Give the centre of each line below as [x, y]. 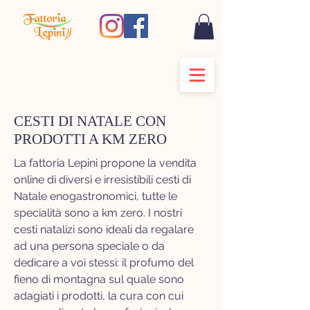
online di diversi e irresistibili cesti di [102, 180]
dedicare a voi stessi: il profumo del [104, 263]
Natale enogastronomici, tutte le [95, 197]
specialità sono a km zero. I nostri [98, 213]
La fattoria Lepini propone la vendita [105, 163]
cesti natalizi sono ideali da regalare [104, 230]
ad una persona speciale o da [89, 246]
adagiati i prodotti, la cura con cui [99, 296]
